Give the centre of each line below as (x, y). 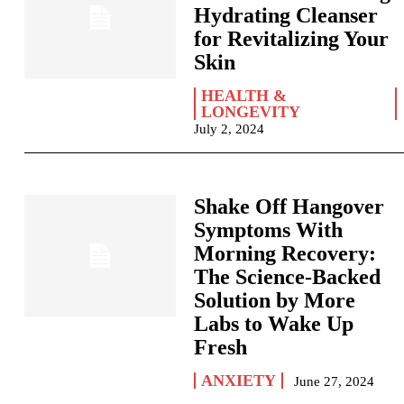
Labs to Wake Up (274, 324)
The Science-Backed (288, 277)
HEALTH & (244, 96)
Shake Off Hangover (289, 207)
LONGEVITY (251, 112)
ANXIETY (239, 381)
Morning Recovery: (285, 253)
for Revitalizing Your (292, 39)
